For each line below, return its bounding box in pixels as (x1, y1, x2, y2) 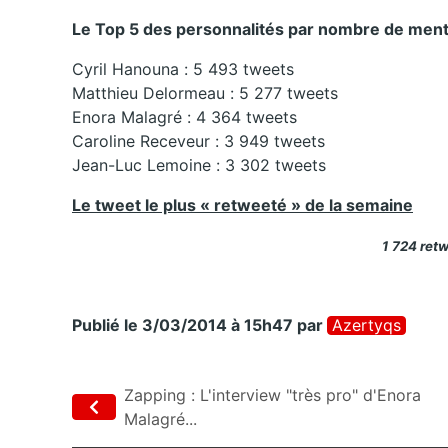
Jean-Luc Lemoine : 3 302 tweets (72, 155, 326, 176)
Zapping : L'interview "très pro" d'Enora (124, 385, 421, 406)
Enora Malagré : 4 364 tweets (72, 107, 297, 128)
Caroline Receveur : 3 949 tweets (72, 131, 325, 152)
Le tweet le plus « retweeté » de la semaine (72, 195, 413, 216)
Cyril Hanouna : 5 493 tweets (72, 59, 294, 80)
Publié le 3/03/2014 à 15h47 (72, 315, 293, 336)
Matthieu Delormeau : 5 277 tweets (72, 83, 338, 104)
